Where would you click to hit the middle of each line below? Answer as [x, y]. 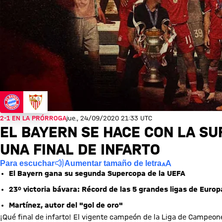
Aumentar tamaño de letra [113, 163]
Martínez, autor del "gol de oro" [66, 205]
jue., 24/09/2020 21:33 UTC [109, 118]
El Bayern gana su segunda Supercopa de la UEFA [97, 173]
